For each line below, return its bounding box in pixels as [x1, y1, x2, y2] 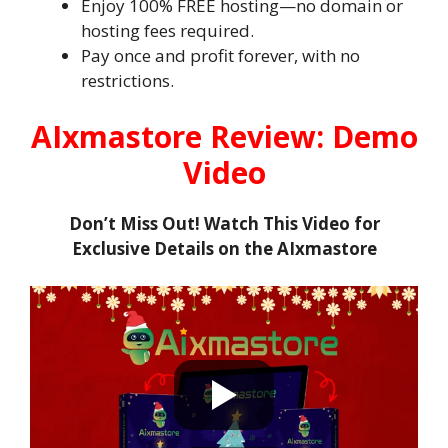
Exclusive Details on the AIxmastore [71, 236, 377, 260]
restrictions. [81, 69, 174, 92]
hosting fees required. [81, 19, 254, 42]
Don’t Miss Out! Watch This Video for [68, 211, 380, 235]
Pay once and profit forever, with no [81, 44, 360, 67]
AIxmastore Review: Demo [30, 115, 418, 157]
